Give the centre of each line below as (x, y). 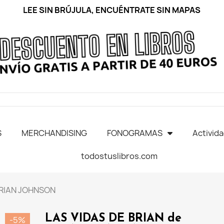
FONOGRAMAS (135, 133)
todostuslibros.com (119, 156)
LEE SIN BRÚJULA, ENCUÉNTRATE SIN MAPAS (112, 10)
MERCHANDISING (54, 133)
